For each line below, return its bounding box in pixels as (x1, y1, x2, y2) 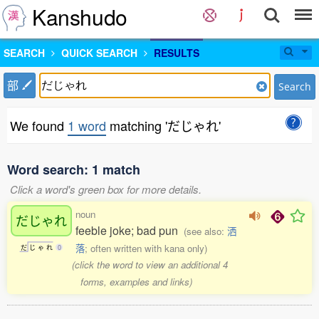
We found (10, 116, 68, 135)
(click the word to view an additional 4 (72, 258, 229, 271)
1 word (68, 116, 106, 135)
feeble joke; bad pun (75, 222, 184, 239)
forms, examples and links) (80, 275, 192, 288)
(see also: (184, 224, 227, 238)
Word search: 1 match (7, 160, 140, 179)
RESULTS (154, 46, 199, 60)
